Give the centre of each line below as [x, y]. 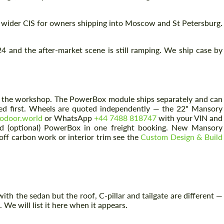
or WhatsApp [68, 118]
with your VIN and [189, 118]
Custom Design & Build [182, 137]
